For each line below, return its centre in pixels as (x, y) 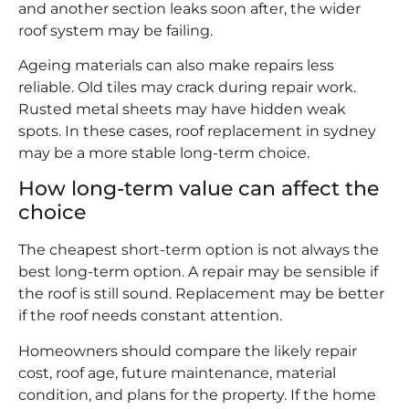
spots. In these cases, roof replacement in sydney (197, 131)
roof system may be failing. (115, 30)
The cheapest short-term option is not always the (199, 250)
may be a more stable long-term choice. (164, 152)
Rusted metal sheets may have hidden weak (182, 109)
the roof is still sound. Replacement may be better (201, 294)
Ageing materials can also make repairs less (176, 65)
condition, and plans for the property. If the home (197, 394)
